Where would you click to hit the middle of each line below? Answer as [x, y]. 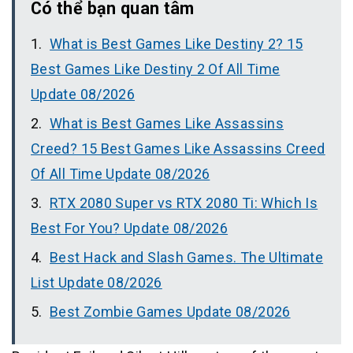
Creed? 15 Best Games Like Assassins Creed [178, 149]
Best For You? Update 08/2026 [130, 229]
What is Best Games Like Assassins [167, 124]
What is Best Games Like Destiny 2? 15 [176, 44]
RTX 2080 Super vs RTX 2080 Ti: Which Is [184, 203]
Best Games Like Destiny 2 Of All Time [156, 69]
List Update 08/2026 [97, 283]
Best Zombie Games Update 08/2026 [170, 312]
